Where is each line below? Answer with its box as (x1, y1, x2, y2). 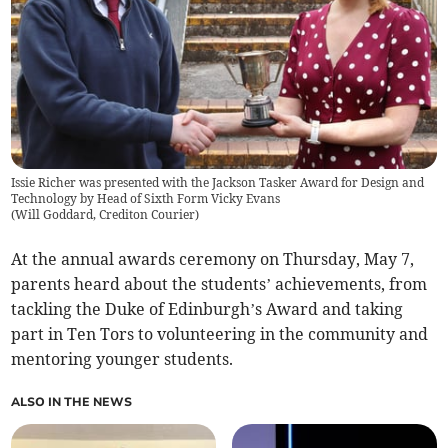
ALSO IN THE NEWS (11, 393, 133, 410)
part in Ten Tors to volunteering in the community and (11, 323, 429, 344)
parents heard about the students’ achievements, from (11, 273, 428, 294)
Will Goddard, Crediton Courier (15, 206, 196, 222)
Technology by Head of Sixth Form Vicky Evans (11, 190, 281, 206)
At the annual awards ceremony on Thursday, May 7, (11, 248, 415, 269)
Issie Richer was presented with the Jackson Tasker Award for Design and (11, 174, 425, 190)
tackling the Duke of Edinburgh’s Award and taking (11, 298, 404, 319)
